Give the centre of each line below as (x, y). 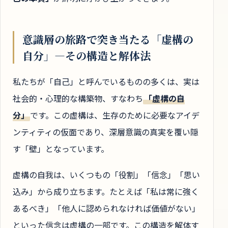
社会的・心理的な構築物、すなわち (78, 98)
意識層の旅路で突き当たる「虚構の (108, 39)
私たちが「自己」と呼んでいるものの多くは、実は (106, 81)
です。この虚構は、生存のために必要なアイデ (115, 115)
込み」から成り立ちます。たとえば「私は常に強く (106, 192)
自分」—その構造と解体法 (87, 56)
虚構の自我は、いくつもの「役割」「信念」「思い (106, 175)
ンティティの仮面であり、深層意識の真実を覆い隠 (106, 132)
